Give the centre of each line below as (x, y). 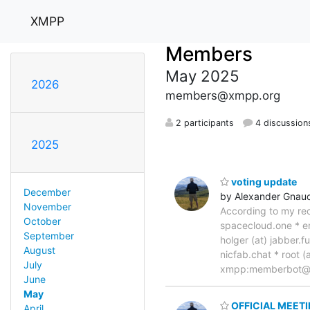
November (47, 206)
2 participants (203, 122)
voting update (263, 181)
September (48, 235)
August (39, 250)
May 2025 (202, 75)
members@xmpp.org (223, 95)
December (47, 192)
